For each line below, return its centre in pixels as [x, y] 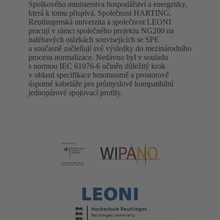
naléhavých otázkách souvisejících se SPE [94, 40]
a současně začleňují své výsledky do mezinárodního [110, 49]
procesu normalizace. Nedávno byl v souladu [98, 57]
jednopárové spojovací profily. [75, 93]
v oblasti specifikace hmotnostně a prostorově [99, 75]
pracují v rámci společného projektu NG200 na [101, 31]
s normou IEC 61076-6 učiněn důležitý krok [97, 66]
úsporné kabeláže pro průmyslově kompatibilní [101, 84]
